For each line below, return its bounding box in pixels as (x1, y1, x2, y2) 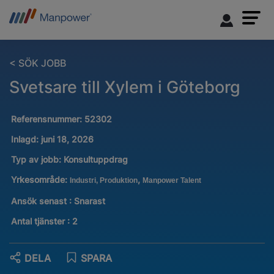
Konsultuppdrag (63, 154, 128, 165)
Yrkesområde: (10, 174, 70, 185)
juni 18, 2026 (40, 134, 94, 145)
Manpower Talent (142, 176, 201, 185)
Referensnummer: (10, 114, 84, 125)
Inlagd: (10, 134, 39, 145)
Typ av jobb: (10, 154, 64, 165)
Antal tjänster (10, 215, 67, 226)
